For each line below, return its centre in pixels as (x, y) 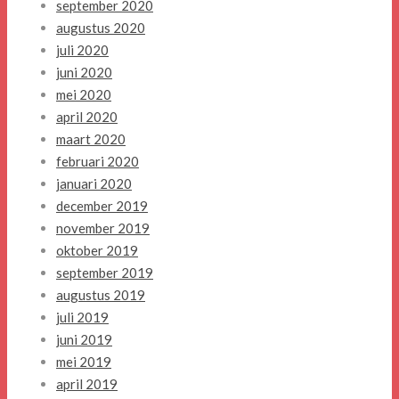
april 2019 (87, 384)
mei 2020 (84, 95)
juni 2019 (84, 340)
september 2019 (105, 273)
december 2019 (102, 206)
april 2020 (87, 117)
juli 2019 (82, 318)
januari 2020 (94, 184)
